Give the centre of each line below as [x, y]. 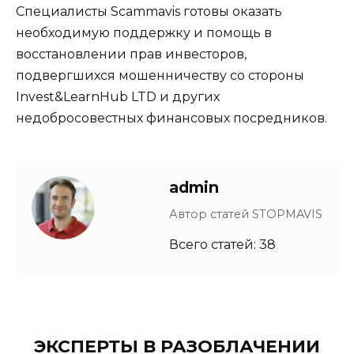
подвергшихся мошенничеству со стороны [160, 76]
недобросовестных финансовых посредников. [171, 119]
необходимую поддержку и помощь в [144, 33]
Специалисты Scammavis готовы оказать [149, 12]
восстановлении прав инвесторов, [131, 55]
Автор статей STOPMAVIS [246, 215]
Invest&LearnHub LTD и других [118, 97]
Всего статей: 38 [222, 245]
